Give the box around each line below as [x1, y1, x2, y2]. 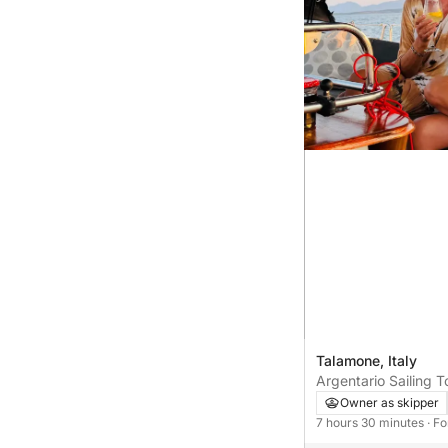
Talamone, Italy [316, 351, 417, 369]
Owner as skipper [340, 394, 439, 410]
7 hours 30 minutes [316, 414, 427, 430]
